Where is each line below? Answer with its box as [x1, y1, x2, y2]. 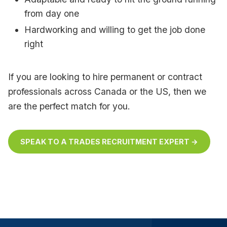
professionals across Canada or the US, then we [8, 86, 206, 97]
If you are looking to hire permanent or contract [8, 71, 202, 82]
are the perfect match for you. [8, 100, 130, 111]
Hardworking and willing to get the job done [24, 24, 205, 35]
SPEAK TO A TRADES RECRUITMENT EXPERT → [20, 137, 198, 146]
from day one [24, 8, 79, 19]
